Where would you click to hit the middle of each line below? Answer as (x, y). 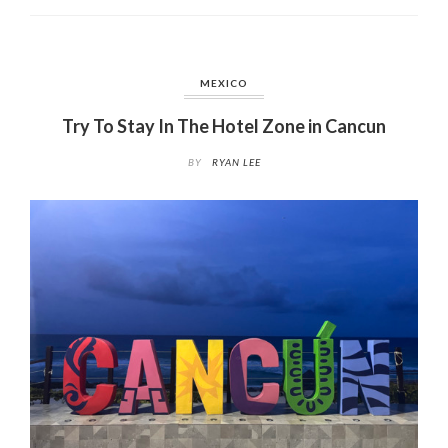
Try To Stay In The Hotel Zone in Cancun (224, 125)
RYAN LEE (236, 162)
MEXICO (224, 82)
